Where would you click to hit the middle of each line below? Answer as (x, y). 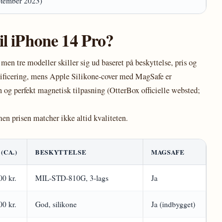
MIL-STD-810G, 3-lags (72, 178)
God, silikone (56, 204)
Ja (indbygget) (173, 204)
